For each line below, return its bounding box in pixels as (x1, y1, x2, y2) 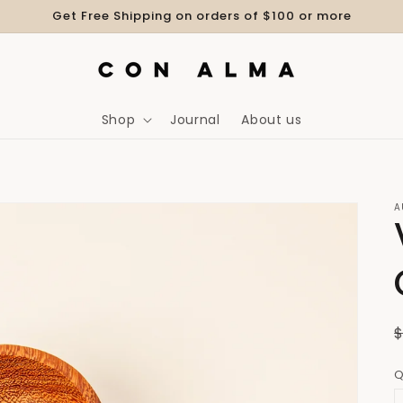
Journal (170, 110, 220, 129)
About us (241, 110, 302, 129)
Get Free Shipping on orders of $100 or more (51, 7, 352, 24)
